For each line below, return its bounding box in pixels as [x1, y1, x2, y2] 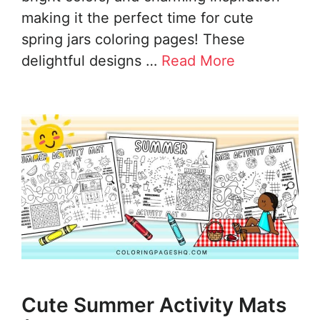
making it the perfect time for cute [21, 9, 254, 27]
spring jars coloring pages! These [21, 31, 245, 49]
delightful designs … [21, 52, 161, 70]
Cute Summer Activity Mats [21, 293, 286, 318]
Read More [161, 52, 235, 70]
